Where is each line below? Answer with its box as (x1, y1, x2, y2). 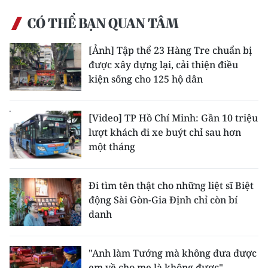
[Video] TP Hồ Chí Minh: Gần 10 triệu (89, 111, 258, 125)
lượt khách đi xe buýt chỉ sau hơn (89, 126, 241, 139)
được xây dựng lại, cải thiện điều (89, 58, 238, 72)
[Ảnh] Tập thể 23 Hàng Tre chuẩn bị (89, 44, 252, 57)
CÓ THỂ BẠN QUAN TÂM (28, 15, 178, 32)
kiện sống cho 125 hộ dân (89, 72, 203, 86)
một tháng (89, 140, 135, 154)
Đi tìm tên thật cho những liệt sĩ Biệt (89, 179, 254, 193)
